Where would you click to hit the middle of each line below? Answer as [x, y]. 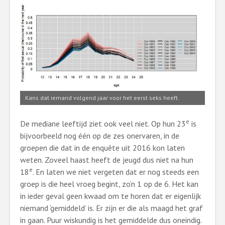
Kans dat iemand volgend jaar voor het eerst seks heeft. [102, 98]
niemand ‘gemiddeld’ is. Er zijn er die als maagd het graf [111, 208]
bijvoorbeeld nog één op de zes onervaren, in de [100, 136]
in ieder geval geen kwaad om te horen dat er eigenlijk [110, 196]
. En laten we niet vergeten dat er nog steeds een [116, 172]
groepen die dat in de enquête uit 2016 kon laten [102, 148]
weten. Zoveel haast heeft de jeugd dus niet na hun [107, 160]
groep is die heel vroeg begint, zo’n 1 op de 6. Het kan [109, 184]
